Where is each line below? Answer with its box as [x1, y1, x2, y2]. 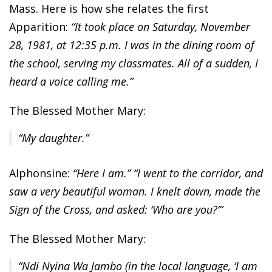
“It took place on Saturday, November [71, 19, 250, 34]
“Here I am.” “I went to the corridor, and [73, 165, 263, 180]
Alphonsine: [9, 165, 73, 180]
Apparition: [9, 19, 71, 34]
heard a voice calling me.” [9, 73, 133, 89]
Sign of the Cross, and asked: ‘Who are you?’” [9, 202, 223, 217]
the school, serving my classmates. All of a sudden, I [9, 55, 258, 70]
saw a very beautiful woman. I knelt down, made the [9, 183, 260, 199]
